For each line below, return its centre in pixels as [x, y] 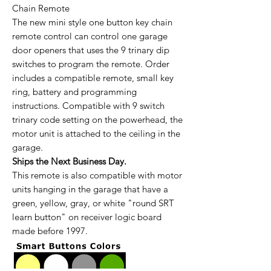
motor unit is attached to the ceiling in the [96, 134]
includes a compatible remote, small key [93, 78]
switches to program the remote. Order [91, 64]
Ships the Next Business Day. [69, 162]
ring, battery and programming [74, 92]
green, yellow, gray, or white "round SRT [93, 203]
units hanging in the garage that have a [90, 189]
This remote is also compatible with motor [97, 175]
